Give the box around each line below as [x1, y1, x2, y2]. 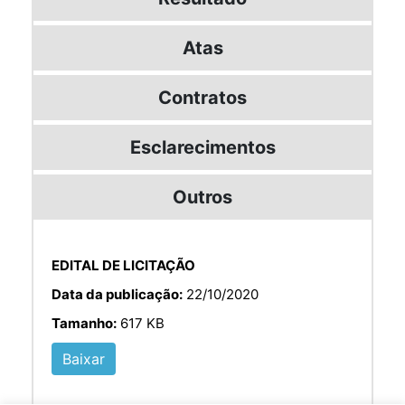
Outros [173, 185, 232, 208]
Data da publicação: [52, 285, 183, 303]
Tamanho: [52, 314, 117, 332]
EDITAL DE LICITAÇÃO [52, 256, 195, 274]
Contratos [158, 86, 247, 108]
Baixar [62, 349, 105, 368]
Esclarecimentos [129, 136, 276, 158]
